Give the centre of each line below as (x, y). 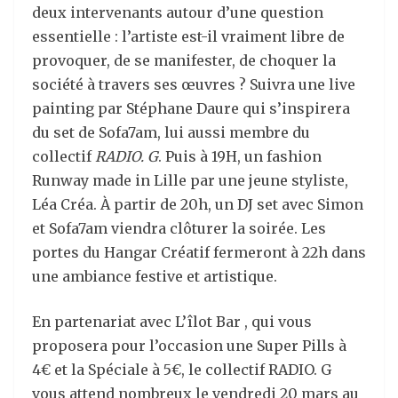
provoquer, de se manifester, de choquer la (184, 60)
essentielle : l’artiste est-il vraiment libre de (188, 36)
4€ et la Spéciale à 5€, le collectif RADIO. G (182, 370)
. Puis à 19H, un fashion (240, 156)
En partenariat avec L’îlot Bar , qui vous (172, 322)
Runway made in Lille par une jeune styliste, (190, 180)
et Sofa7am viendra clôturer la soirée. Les (179, 228)
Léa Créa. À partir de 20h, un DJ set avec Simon (198, 204)
